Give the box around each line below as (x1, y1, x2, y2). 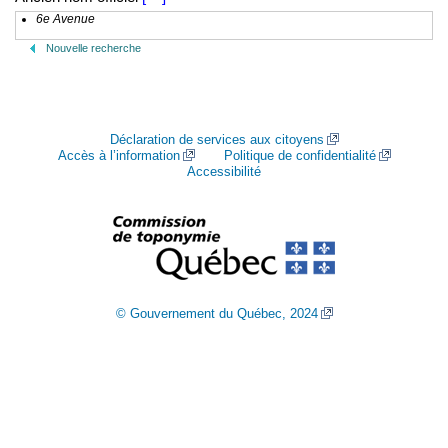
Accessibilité (187, 164, 261, 179)
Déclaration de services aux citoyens (109, 132, 324, 147)
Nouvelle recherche (46, 42, 141, 54)
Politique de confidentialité (223, 148, 376, 163)
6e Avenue (36, 12, 95, 26)
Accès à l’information (57, 148, 180, 163)
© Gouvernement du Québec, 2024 (115, 306, 318, 321)
